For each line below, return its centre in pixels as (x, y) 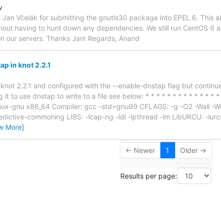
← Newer (140, 150)
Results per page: (149, 176)
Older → (193, 150)
